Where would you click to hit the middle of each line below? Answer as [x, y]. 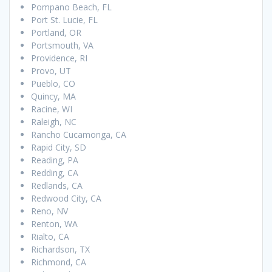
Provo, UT [51, 71]
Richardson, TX [60, 250]
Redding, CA [55, 173]
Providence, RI [59, 58]
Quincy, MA [53, 97]
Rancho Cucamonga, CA [79, 135]
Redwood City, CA [66, 199]
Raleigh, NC [54, 122]
